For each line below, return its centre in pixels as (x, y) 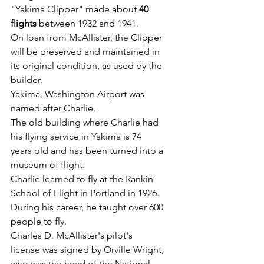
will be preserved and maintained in (86, 52)
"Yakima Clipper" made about (75, 9)
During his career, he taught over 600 (88, 207)
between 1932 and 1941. (89, 24)
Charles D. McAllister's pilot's (73, 236)
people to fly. (39, 222)
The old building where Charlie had (86, 123)
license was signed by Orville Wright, (88, 250)
